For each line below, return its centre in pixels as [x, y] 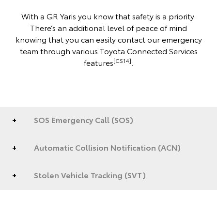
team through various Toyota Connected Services [108, 50]
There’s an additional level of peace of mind [108, 27]
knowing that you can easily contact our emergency [108, 39]
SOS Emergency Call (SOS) [84, 119]
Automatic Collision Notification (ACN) [107, 147]
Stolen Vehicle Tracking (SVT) [90, 174]
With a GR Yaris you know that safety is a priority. [108, 15]
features [99, 62]
